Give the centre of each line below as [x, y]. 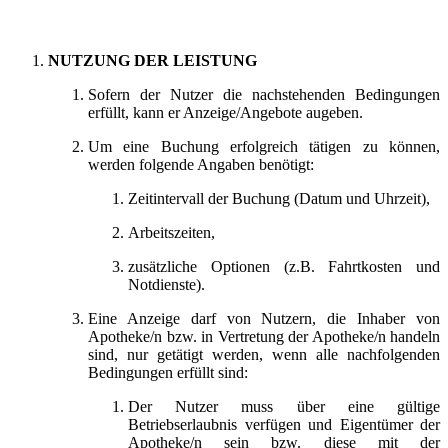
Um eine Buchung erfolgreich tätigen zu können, [264, 146]
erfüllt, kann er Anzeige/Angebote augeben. [225, 112]
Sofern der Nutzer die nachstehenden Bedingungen [264, 94]
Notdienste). [166, 284]
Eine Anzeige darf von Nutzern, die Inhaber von [264, 318]
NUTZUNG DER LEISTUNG [152, 60]
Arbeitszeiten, [173, 232]
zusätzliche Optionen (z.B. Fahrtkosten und [284, 266]
